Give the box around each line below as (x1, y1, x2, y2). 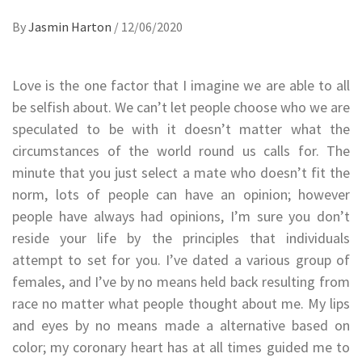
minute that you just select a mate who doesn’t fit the (12, 162, 350, 182)
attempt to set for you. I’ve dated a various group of (12, 250, 350, 269)
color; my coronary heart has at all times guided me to (12, 337, 350, 356)
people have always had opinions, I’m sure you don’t (12, 206, 350, 225)
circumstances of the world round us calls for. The (12, 141, 350, 160)
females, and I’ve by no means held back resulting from (12, 271, 350, 291)
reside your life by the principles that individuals (12, 228, 350, 247)
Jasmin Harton (28, 18, 114, 35)
